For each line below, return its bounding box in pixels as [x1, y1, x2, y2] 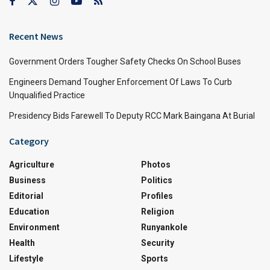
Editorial [9, 190, 43, 201]
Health [9, 237, 35, 248]
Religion [141, 206, 174, 216]
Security [141, 237, 174, 248]
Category [9, 134, 49, 147]
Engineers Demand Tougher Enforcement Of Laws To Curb [9, 77, 232, 87]
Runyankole [141, 222, 187, 232]
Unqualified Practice [9, 90, 85, 100]
